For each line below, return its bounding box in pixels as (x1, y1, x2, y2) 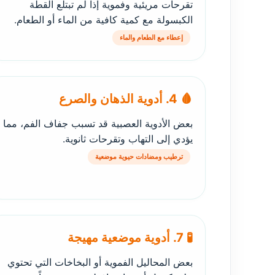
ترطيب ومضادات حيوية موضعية (95, 152, 183, 161)
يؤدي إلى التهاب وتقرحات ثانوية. (63, 133, 193, 145)
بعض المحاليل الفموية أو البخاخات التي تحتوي (7, 256, 193, 268)
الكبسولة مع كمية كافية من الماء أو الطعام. (14, 14, 193, 26)
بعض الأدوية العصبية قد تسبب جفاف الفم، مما (3, 117, 193, 130)
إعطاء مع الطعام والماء (120, 33, 183, 42)
